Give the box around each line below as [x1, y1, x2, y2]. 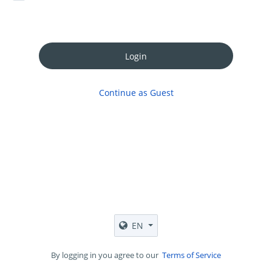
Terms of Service [162, 250, 221, 261]
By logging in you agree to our [51, 250, 162, 261]
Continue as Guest [98, 87, 174, 99]
